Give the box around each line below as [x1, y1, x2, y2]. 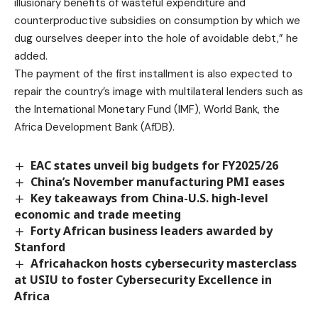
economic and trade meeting [14, 206, 181, 222]
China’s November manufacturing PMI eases [31, 173, 285, 190]
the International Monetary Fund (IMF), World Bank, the [14, 102, 280, 116]
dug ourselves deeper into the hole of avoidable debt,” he [14, 31, 298, 45]
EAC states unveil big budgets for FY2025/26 [31, 157, 279, 173]
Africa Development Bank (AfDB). [14, 119, 175, 134]
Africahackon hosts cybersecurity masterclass [31, 256, 297, 271]
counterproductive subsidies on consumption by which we [14, 13, 300, 28]
